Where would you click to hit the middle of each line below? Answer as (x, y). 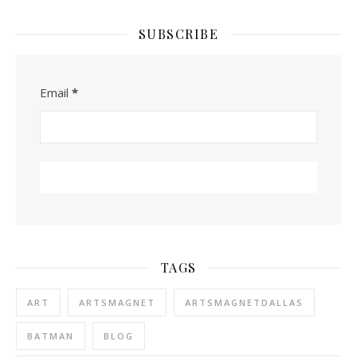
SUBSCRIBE (178, 34)
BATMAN (51, 336)
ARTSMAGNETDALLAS (244, 302)
